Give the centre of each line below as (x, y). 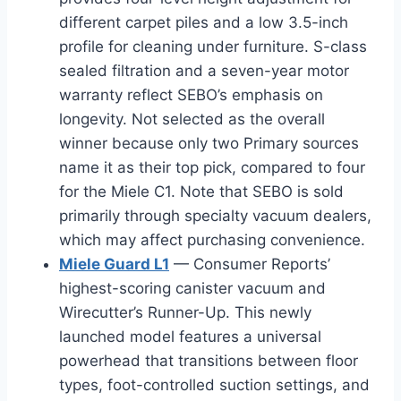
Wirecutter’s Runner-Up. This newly (185, 313)
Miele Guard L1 (114, 264)
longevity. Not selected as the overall (192, 119)
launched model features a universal (190, 337)
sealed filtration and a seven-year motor (204, 71)
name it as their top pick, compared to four (212, 168)
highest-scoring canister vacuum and (192, 289)
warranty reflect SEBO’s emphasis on (191, 95)
